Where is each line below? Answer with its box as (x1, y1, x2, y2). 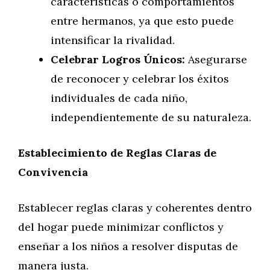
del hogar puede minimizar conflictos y (18, 220, 224, 234)
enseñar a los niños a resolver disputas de (18, 239, 238, 253)
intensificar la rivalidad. (51, 33, 175, 47)
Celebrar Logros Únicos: (51, 52, 185, 66)
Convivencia (18, 165, 88, 179)
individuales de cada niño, (51, 91, 187, 105)
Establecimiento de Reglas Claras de (18, 146, 216, 160)
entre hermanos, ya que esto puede (51, 14, 234, 28)
